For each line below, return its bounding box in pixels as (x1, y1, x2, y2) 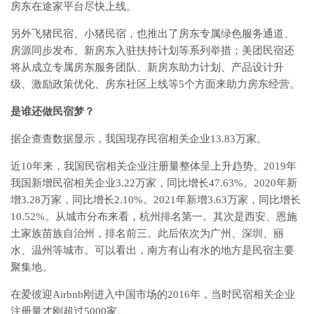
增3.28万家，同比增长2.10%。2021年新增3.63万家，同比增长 (11, 193, 301, 205)
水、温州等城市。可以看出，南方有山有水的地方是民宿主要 (11, 244, 294, 256)
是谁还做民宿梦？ (11, 105, 95, 117)
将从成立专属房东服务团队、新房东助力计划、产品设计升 (11, 61, 284, 73)
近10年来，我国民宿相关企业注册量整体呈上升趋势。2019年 (11, 160, 296, 172)
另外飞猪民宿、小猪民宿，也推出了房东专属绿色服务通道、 (11, 27, 294, 39)
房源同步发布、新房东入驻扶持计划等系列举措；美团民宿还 (11, 44, 294, 56)
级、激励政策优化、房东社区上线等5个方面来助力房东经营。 (11, 78, 300, 90)
